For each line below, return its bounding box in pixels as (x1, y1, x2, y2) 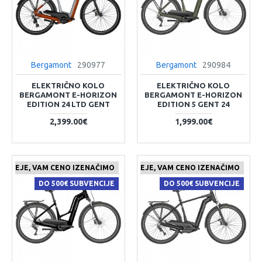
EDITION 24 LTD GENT (26, 99, 110, 108)
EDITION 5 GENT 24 (157, 99, 230, 108)
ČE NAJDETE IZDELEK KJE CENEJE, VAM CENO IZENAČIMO (30, 163, 240, 171)
